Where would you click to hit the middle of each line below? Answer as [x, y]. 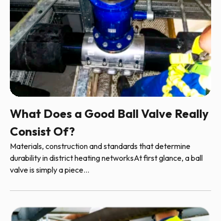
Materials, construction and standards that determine [100, 146]
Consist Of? [42, 131]
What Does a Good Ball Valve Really [109, 113]
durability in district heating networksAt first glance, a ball [106, 158]
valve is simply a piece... [50, 169]
